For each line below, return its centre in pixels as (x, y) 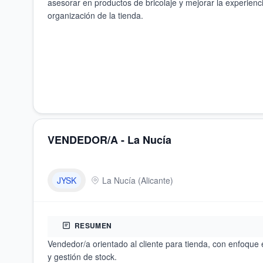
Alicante (156, 180)
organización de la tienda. (95, 15)
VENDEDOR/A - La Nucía (109, 140)
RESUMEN (93, 225)
